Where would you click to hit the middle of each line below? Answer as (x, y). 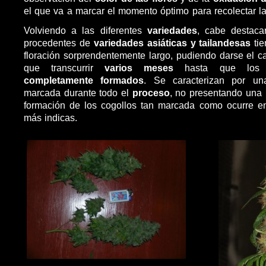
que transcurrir (64, 67)
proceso (151, 92)
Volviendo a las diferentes (85, 30)
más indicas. (51, 117)
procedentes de (59, 42)
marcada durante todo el (78, 92)
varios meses (139, 67)
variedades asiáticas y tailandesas (172, 42)
